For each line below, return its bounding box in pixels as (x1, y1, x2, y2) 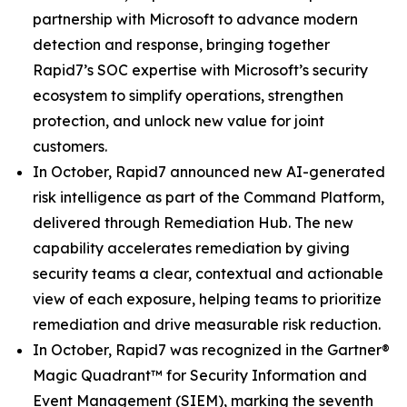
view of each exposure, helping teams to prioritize (33, 290, 382, 308)
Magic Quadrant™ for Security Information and (33, 366, 367, 384)
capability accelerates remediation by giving (33, 239, 350, 257)
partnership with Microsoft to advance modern (33, 10, 358, 28)
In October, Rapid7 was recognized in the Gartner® (33, 341, 390, 359)
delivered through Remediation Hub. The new (33, 213, 353, 232)
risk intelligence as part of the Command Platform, (33, 188, 384, 206)
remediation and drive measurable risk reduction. (33, 315, 381, 333)
